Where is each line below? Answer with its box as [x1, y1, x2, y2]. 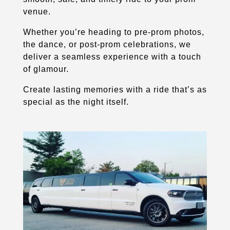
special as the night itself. [23, 97, 129, 106]
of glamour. [23, 64, 69, 73]
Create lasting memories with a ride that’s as [23, 85, 207, 94]
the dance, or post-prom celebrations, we [23, 40, 191, 49]
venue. [23, 7, 51, 16]
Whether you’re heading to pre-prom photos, [23, 27, 204, 36]
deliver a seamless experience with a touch [23, 52, 201, 61]
